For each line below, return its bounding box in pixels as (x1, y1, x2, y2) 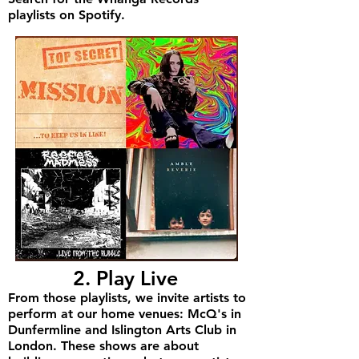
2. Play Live (72, 266, 178, 290)
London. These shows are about (8, 338, 199, 353)
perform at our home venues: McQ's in (8, 306, 241, 321)
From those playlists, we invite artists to (8, 290, 246, 305)
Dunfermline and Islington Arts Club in (8, 322, 236, 337)
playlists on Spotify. (8, 7, 125, 22)
